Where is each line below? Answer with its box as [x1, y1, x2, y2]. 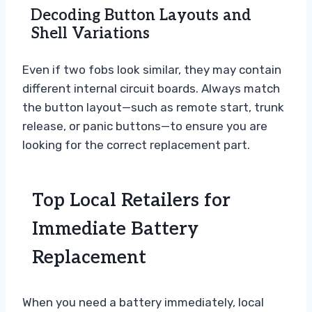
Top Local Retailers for [32, 189, 231, 212]
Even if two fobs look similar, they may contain [22, 63, 281, 77]
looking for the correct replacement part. [22, 138, 250, 153]
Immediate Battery [32, 218, 198, 241]
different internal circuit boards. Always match [22, 81, 280, 96]
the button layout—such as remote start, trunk [22, 100, 284, 115]
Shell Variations [31, 24, 150, 43]
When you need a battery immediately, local [22, 295, 264, 310]
